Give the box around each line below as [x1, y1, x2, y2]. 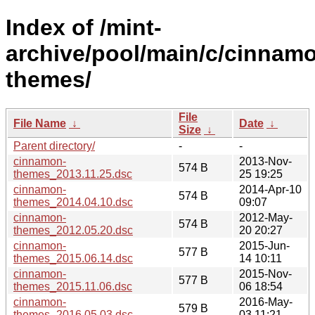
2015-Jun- [239, 239, 290, 252]
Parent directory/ [13, 139, 95, 152]
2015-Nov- [239, 267, 292, 280]
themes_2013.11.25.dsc [13, 167, 132, 180]
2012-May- [239, 211, 292, 224]
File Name [13, 117, 66, 129]
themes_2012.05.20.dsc [13, 224, 133, 236]
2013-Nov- [239, 155, 292, 167]
